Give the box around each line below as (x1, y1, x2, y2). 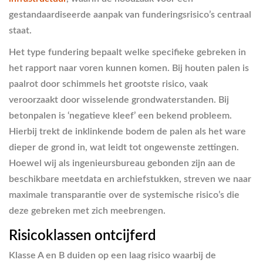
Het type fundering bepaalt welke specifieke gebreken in (9, 47, 246, 57)
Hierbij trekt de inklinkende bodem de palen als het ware (9, 126, 246, 136)
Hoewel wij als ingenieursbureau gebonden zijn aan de (9, 158, 235, 168)
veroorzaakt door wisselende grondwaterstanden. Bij (9, 95, 229, 104)
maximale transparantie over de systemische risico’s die (9, 190, 240, 200)
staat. (9, 25, 32, 35)
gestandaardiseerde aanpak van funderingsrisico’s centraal (9, 9, 251, 19)
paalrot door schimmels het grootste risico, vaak (9, 79, 208, 89)
